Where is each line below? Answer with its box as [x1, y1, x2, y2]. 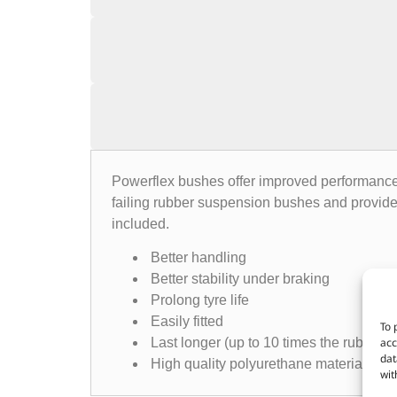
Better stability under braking [150, 271, 330, 287]
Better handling [150, 250, 253, 266]
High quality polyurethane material [150, 356, 366, 372]
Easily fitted [150, 314, 223, 330]
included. [111, 215, 169, 231]
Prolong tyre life [150, 292, 256, 308]
